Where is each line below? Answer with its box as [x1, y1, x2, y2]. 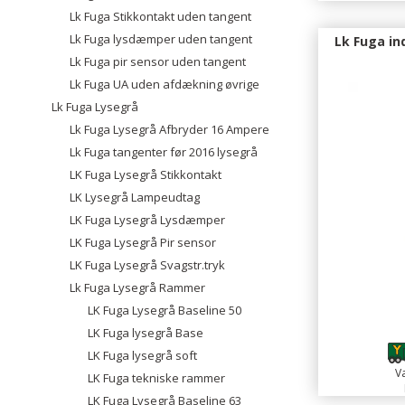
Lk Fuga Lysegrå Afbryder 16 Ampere [70, 121, 269, 137]
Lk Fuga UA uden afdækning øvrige [70, 76, 259, 92]
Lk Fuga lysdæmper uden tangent [70, 31, 252, 47]
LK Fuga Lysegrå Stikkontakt [70, 166, 221, 183]
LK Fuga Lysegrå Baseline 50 [88, 302, 241, 318]
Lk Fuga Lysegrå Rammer [70, 279, 205, 296]
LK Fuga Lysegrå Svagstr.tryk [70, 257, 225, 273]
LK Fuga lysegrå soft [88, 347, 197, 363]
